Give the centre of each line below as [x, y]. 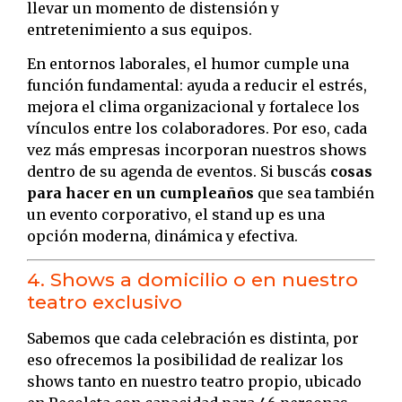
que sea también [314, 193]
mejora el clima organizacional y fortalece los [193, 107]
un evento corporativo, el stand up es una [176, 215]
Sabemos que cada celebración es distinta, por [193, 339]
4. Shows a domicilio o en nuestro [192, 280]
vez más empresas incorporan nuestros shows [197, 150]
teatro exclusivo [105, 302]
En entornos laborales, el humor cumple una [188, 64]
